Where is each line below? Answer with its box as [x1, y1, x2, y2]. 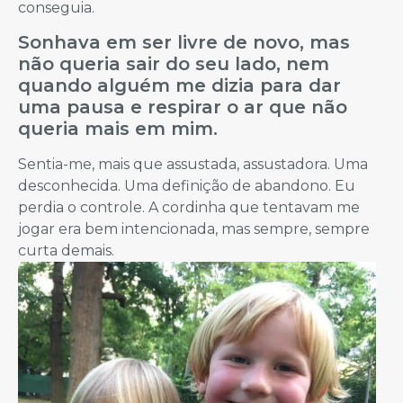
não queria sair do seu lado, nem [18, 53, 329, 75]
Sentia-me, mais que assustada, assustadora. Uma [18, 156, 368, 173]
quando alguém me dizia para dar [18, 75, 341, 96]
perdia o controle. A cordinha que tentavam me [18, 199, 360, 216]
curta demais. [18, 242, 114, 259]
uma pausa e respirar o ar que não [18, 96, 347, 118]
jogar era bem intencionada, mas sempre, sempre [18, 220, 370, 237]
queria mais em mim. [18, 118, 218, 139]
